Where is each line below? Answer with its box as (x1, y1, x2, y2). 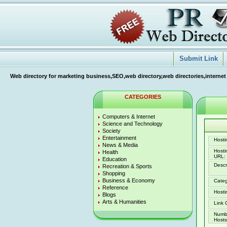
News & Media (102, 142, 138, 148)
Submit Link (179, 55, 218, 62)
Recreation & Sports (102, 163, 152, 169)
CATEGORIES (125, 94, 161, 100)
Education (102, 156, 127, 162)
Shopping (102, 170, 125, 176)
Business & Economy (102, 177, 155, 183)
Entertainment (102, 135, 136, 141)
